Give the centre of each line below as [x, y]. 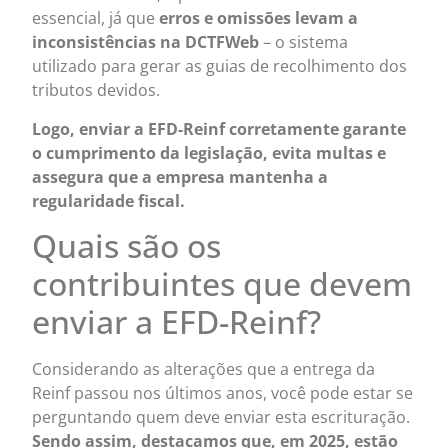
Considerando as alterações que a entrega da [204, 368]
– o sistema [304, 42]
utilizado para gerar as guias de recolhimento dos [220, 66]
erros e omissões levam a [259, 18]
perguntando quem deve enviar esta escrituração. [221, 416]
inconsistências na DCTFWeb [146, 42]
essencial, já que [96, 18]
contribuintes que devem [222, 283]
